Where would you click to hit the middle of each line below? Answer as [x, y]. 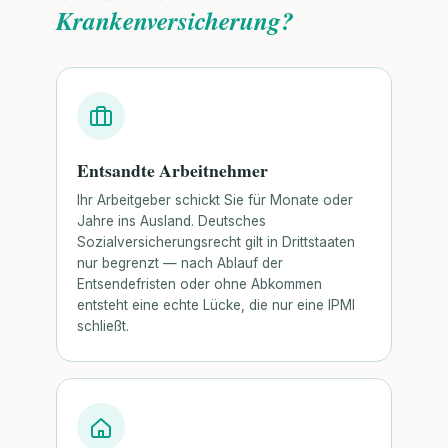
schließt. [103, 326]
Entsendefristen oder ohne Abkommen [199, 284]
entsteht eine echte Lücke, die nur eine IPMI [216, 305]
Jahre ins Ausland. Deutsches [171, 221]
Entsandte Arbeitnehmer [172, 169]
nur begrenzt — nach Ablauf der [180, 263]
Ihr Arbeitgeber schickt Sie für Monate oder [215, 200]
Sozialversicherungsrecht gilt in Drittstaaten [216, 242]
